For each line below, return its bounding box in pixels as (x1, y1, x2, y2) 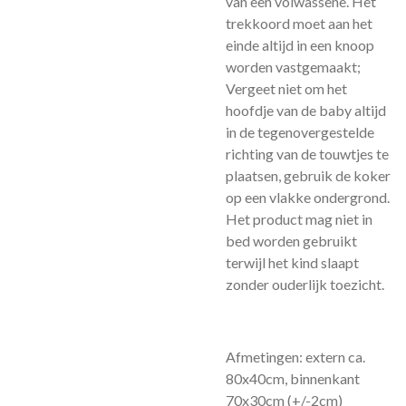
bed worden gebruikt (226, 232, 357, 249)
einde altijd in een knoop (226, 36, 374, 53)
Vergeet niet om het (226, 80, 347, 97)
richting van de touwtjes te (226, 145, 389, 162)
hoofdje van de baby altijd (226, 101, 386, 119)
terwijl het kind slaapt (226, 254, 359, 271)
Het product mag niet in (226, 210, 372, 227)
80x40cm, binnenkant (226, 370, 360, 387)
